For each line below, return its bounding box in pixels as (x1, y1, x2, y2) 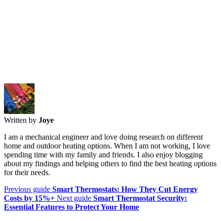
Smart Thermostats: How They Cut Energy (52, 184, 198, 193)
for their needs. (4, 168, 50, 177)
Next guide (57, 193, 91, 202)
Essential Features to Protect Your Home (4, 202, 139, 211)
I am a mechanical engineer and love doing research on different (4, 132, 203, 141)
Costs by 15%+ (4, 193, 55, 202)
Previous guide (4, 184, 50, 193)
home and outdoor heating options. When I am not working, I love (4, 141, 210, 150)
